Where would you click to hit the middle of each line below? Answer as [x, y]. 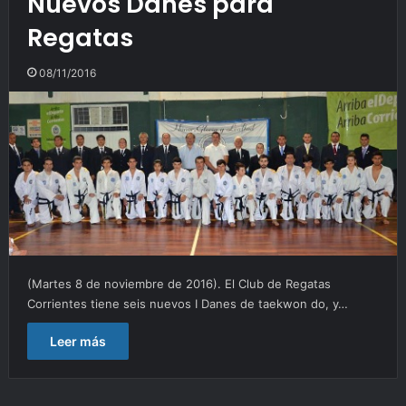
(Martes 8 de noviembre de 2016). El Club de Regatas [179, 284]
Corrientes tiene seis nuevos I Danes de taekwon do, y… [187, 304]
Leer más [77, 342]
